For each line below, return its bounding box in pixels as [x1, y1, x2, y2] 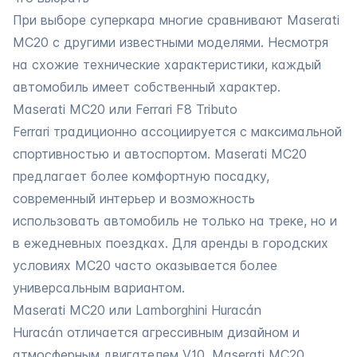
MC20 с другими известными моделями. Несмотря [13, 33, 328, 50]
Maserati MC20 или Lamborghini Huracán [13, 301, 261, 318]
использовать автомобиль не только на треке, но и [13, 212, 337, 229]
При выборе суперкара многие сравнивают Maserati [13, 11, 339, 28]
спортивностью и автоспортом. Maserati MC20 [13, 145, 307, 162]
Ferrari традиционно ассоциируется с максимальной [13, 123, 342, 139]
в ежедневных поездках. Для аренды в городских [13, 234, 328, 251]
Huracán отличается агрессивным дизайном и [13, 324, 300, 340]
